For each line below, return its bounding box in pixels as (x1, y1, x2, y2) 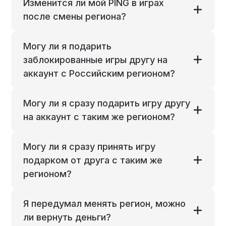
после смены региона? (23, 11, 127, 22)
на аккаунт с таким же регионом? (23, 111, 176, 122)
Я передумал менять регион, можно (23, 198, 186, 209)
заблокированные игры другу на (23, 54, 168, 65)
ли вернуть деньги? (23, 211, 111, 222)
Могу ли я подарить (23, 40, 112, 51)
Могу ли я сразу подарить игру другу (23, 97, 191, 108)
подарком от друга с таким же (23, 154, 163, 165)
